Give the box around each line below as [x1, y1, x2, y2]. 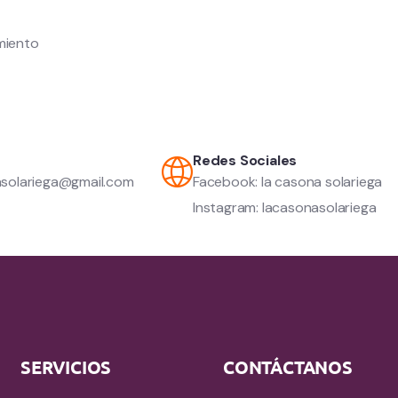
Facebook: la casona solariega [193, 171, 383, 191]
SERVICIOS [20, 354, 112, 378]
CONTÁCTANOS [223, 354, 353, 378]
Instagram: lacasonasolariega [193, 197, 377, 217]
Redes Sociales [193, 150, 298, 170]
